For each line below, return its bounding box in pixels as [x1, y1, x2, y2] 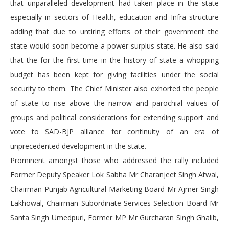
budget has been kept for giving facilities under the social [10, 70, 219, 80]
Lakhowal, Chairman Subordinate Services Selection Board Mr [10, 198, 219, 209]
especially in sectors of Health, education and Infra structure [10, 12, 219, 22]
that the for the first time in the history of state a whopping [10, 55, 219, 65]
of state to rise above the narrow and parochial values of [10, 98, 219, 108]
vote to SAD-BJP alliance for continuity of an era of [10, 127, 219, 137]
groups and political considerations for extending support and [10, 112, 219, 123]
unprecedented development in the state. [10, 141, 150, 151]
